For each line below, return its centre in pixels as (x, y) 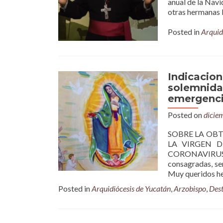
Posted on (186, 115)
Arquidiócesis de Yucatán (131, 188)
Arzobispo (190, 188)
